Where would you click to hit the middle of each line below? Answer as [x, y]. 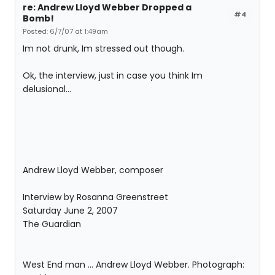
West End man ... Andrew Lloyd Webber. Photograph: [134, 265]
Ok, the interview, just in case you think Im [113, 76]
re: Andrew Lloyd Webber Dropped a [107, 7]
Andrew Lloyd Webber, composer [93, 170]
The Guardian [52, 224]
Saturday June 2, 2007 [70, 211]
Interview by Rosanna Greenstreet [95, 197]
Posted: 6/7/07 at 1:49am [65, 31]
